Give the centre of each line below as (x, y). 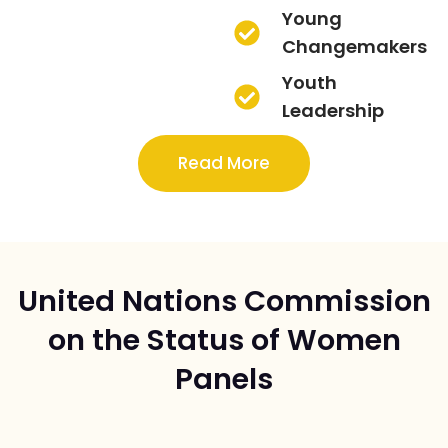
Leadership (332, 110)
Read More (224, 163)
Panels (224, 379)
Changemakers (354, 46)
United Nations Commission (224, 301)
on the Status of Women (224, 340)
